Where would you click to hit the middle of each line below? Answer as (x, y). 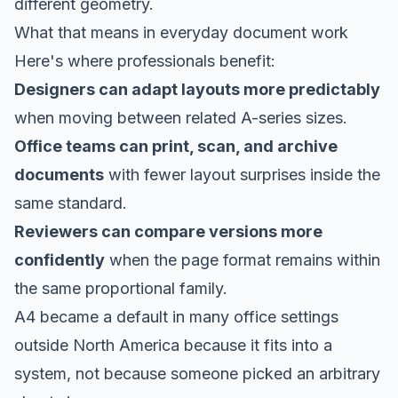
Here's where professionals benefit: (145, 60)
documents (59, 174)
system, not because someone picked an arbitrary (197, 373)
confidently (60, 259)
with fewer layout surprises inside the (242, 174)
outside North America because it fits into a (173, 345)
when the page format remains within (243, 259)
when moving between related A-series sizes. (181, 117)
